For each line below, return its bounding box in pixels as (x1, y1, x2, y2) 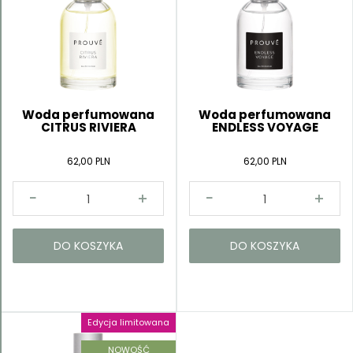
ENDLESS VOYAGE (211, 118, 318, 136)
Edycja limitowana (87, 315, 169, 329)
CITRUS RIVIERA (40, 118, 136, 136)
